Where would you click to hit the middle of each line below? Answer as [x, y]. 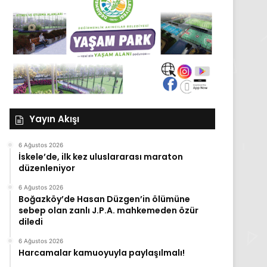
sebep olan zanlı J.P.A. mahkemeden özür [109, 211]
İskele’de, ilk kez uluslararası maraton [101, 157]
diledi [31, 222]
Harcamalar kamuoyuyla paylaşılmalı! [102, 253]
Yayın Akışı [55, 119]
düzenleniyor [47, 168]
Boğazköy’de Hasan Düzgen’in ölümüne [105, 199]
